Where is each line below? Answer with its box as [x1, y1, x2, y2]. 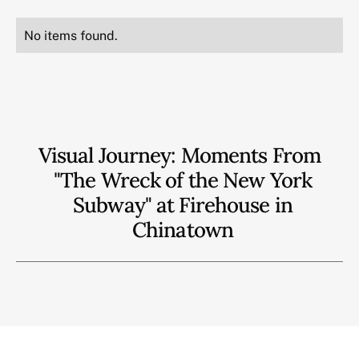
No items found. [24, 27, 118, 43]
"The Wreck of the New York [53, 167, 313, 193]
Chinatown [131, 216, 234, 243]
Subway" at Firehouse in [73, 192, 292, 218]
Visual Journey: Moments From [38, 142, 321, 168]
